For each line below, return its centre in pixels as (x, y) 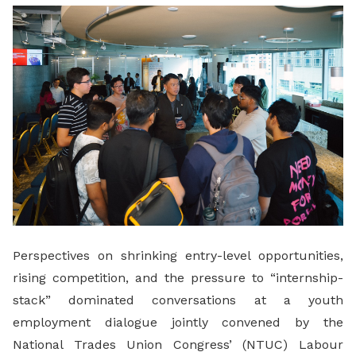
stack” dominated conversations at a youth (178, 300)
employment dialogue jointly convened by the (178, 323)
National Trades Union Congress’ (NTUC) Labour (178, 345)
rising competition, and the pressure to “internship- (178, 278)
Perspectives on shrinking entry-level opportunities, (178, 256)
